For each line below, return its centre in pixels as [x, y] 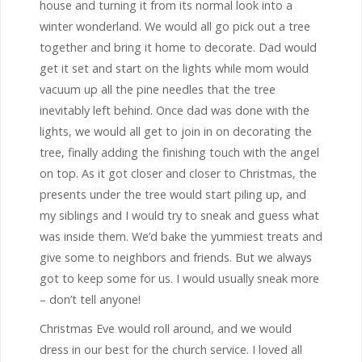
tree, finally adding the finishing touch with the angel [179, 152]
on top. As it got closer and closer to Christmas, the [178, 173]
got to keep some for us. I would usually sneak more [179, 278]
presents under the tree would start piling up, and [173, 194]
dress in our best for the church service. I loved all [171, 349]
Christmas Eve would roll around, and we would [166, 328]
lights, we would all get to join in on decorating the [176, 131]
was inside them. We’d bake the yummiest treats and [181, 236]
